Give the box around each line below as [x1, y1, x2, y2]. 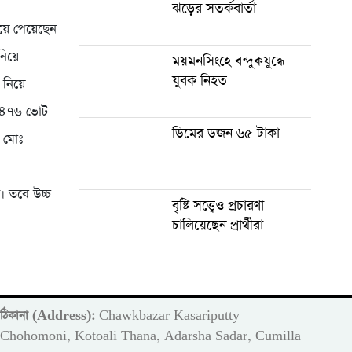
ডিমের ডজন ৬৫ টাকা [171, 123, 280, 143]
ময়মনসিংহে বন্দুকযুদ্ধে [171, 51, 284, 71]
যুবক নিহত [171, 71, 227, 90]
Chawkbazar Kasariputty [95, 307, 240, 324]
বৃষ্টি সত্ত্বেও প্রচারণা [171, 196, 264, 215]
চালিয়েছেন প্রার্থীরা [171, 215, 263, 235]
